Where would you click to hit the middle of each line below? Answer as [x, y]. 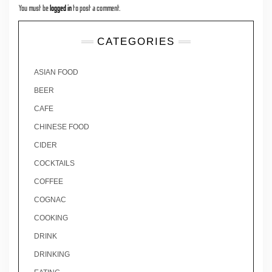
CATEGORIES [136, 41]
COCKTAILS [54, 163]
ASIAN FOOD [56, 72]
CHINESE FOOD [62, 127]
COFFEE [49, 181]
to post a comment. [96, 8]
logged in [61, 8]
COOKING [51, 218]
